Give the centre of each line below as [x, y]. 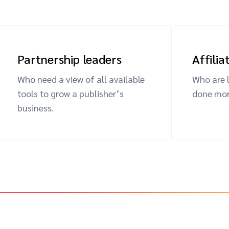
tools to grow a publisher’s [71, 93]
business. [36, 108]
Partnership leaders [70, 59]
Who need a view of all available [81, 79]
